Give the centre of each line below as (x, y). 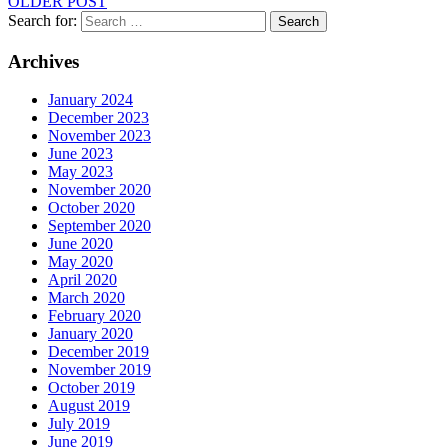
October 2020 (91, 208)
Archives (43, 61)
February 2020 (94, 316)
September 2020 (99, 226)
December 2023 (98, 118)
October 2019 (91, 388)
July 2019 (79, 424)
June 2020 (80, 244)
